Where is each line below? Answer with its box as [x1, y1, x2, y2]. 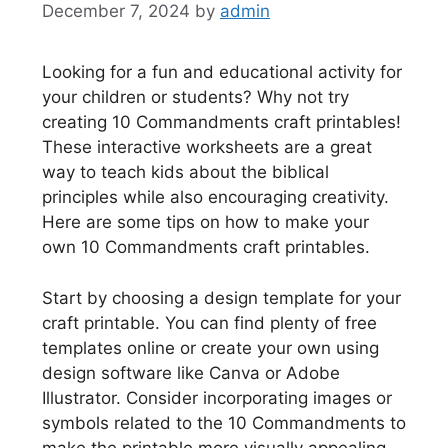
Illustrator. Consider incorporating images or [42, 387, 392, 408]
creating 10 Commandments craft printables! [42, 112, 401, 133]
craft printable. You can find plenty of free [42, 312, 377, 333]
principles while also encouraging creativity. [42, 187, 389, 208]
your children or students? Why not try [42, 87, 349, 108]
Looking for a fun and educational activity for [42, 62, 402, 83]
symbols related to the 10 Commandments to [42, 412, 406, 433]
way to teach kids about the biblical [42, 162, 329, 183]
